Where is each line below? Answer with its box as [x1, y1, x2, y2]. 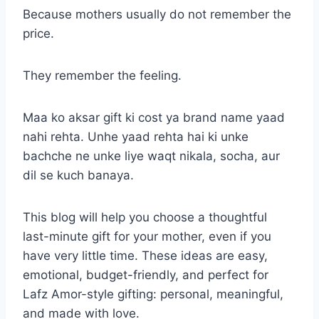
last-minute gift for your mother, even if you [23, 229, 271, 244]
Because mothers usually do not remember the [23, 6, 291, 21]
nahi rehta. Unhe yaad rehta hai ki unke [23, 129, 249, 144]
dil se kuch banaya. [23, 167, 134, 182]
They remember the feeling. [23, 68, 182, 83]
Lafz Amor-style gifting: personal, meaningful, [23, 286, 283, 301]
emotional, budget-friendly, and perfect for [23, 267, 268, 282]
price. [23, 26, 54, 41]
